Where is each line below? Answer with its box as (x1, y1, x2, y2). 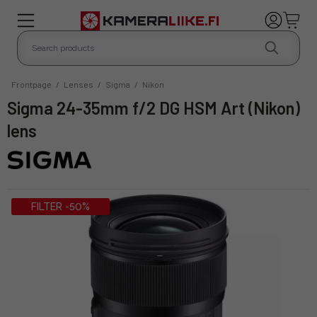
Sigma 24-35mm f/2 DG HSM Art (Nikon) (7, 97, 17, 118)
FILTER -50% (31, 200, 90, 212)
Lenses (64, 79, 93, 89)
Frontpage (11, 79, 52, 89)
